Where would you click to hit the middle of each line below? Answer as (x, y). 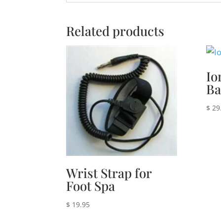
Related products (115, 31)
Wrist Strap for (109, 173)
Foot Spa (91, 186)
